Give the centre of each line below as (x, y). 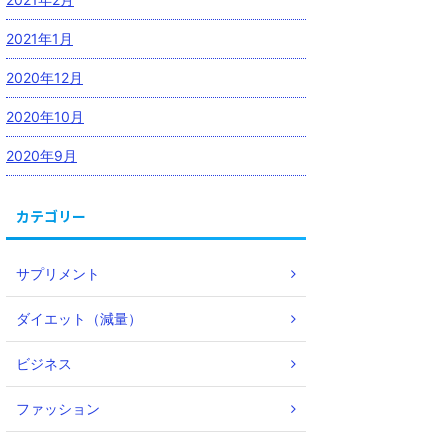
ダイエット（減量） (79, 319)
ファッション (58, 409)
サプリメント (58, 274)
